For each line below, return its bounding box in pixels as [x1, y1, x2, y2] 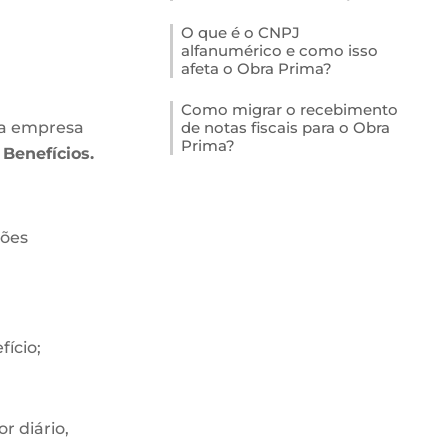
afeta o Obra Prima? [181, 59, 333, 78]
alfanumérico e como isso [181, 41, 379, 60]
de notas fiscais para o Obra [181, 118, 391, 137]
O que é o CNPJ [181, 23, 301, 42]
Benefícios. [2, 144, 94, 163]
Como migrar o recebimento [181, 100, 399, 119]
